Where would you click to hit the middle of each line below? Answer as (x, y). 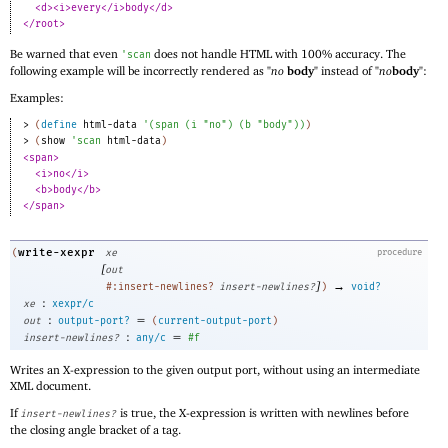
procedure (399, 251)
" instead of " (346, 70)
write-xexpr (56, 252)
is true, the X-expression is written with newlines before (263, 413)
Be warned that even (65, 53)
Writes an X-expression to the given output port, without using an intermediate (215, 369)
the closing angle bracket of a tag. (95, 430)
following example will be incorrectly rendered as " (140, 70)
